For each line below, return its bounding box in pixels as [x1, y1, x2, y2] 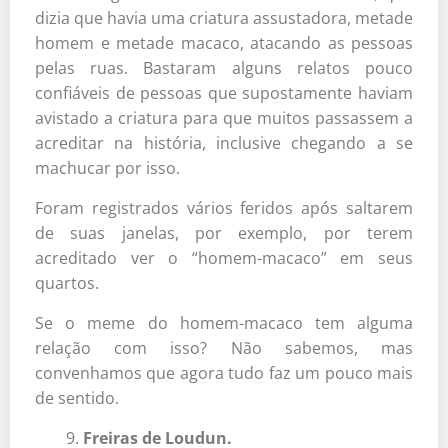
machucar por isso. [35, 156, 180, 179]
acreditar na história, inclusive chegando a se [35, 131, 413, 154]
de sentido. [35, 386, 119, 409]
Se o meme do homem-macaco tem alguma [35, 311, 413, 334]
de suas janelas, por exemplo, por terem [35, 221, 413, 244]
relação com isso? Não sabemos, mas [35, 336, 413, 359]
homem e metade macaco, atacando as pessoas [35, 31, 413, 54]
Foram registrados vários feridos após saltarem [35, 196, 413, 219]
